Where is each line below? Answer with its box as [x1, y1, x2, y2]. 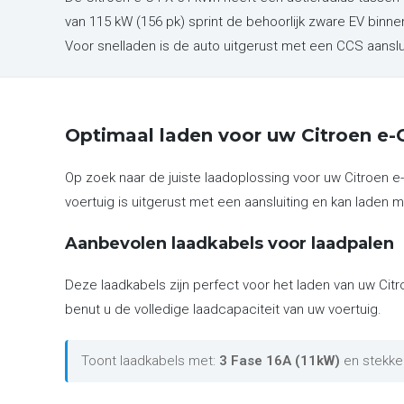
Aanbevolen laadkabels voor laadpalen [65, 234, 394, 253]
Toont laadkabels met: [81, 353, 219, 369]
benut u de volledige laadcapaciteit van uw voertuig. [65, 301, 381, 317]
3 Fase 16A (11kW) [219, 353, 340, 369]
